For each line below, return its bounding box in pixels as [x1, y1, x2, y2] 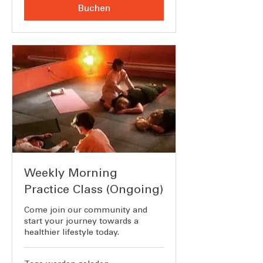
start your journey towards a [24, 216, 139, 227]
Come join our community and [24, 205, 147, 215]
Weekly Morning [24, 166, 117, 180]
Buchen [77, 2, 110, 14]
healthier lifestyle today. [24, 227, 119, 238]
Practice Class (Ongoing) [24, 182, 164, 197]
